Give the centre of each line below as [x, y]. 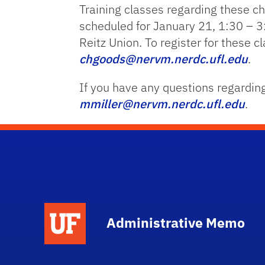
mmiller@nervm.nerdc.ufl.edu [162, 104]
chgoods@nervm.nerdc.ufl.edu [164, 59]
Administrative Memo [176, 222]
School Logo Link [159, 210]
